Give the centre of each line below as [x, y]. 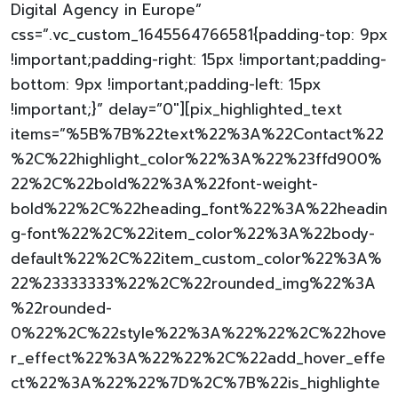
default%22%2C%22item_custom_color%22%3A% [196, 259]
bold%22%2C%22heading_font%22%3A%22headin [199, 209]
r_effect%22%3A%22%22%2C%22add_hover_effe [198, 358]
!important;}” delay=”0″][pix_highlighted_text [176, 109]
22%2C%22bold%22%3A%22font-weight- [164, 184]
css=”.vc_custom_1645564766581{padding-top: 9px [199, 35]
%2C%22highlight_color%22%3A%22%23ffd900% [196, 159]
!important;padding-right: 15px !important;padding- [199, 60]
